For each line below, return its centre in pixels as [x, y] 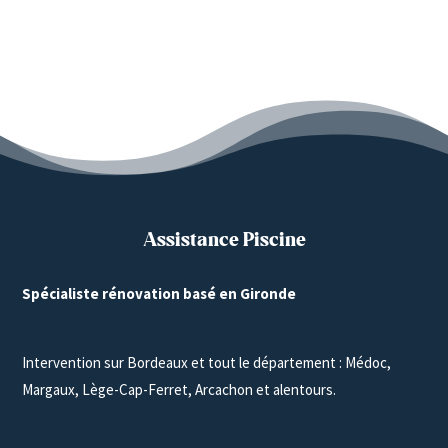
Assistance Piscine [224, 240]
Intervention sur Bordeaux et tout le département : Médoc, [207, 363]
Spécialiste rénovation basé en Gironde [159, 294]
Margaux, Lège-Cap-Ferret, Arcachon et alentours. [179, 390]
